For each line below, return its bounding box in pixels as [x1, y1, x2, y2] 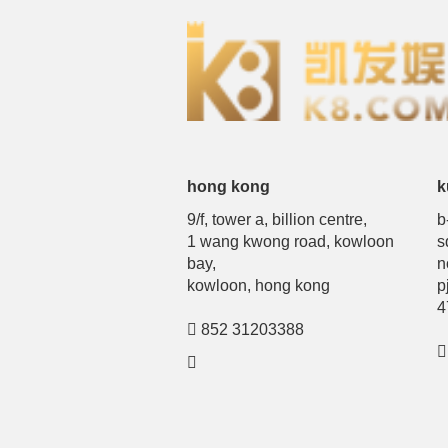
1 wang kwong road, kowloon [187, 233, 394, 250]
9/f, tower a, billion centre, [187, 211, 367, 228]
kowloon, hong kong [187, 277, 330, 294]
